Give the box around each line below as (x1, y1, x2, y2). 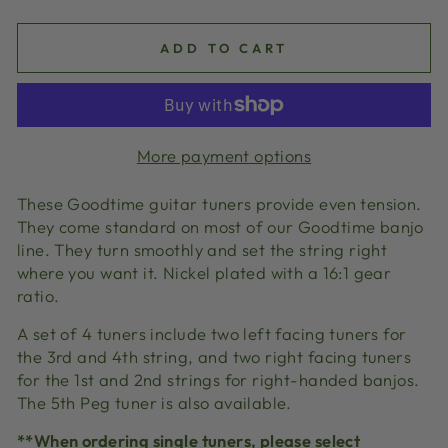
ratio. (17, 284, 64, 306)
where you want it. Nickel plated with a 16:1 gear (17, 261, 392, 283)
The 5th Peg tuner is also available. (17, 391, 292, 413)
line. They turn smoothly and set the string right (17, 238, 388, 260)
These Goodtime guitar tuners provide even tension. (17, 192, 422, 214)
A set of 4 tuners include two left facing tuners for (17, 322, 407, 344)
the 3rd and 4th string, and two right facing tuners (17, 345, 412, 367)
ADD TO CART (160, 40, 288, 56)
